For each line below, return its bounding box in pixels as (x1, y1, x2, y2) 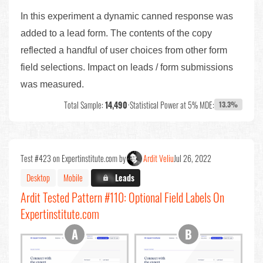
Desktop (26, 171, 50, 184)
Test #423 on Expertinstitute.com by (21, 151, 126, 164)
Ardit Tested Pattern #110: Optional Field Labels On (21, 188, 224, 206)
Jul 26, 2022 (174, 151, 211, 164)
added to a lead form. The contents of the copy (21, 28, 212, 38)
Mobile (63, 171, 83, 184)
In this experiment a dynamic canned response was (21, 11, 233, 21)
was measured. (21, 79, 84, 89)
